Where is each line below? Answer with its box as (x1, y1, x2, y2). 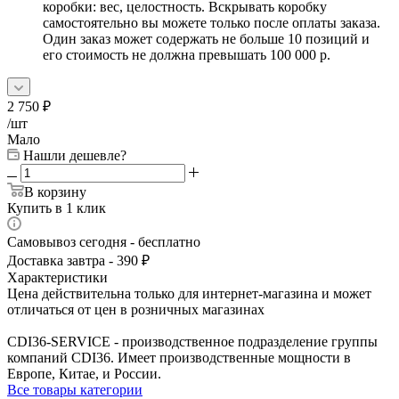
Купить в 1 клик (7, 199, 106, 216)
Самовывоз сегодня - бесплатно (7, 233, 200, 249)
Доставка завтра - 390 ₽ (7, 252, 150, 268)
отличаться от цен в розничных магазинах (7, 301, 265, 317)
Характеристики (7, 269, 108, 285)
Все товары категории (7, 381, 142, 397)
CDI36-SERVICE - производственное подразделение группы (7, 333, 378, 349)
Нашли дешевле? (23, 147, 126, 163)
